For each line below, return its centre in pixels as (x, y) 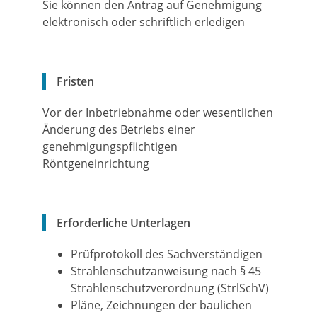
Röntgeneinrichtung (96, 163)
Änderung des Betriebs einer (119, 129)
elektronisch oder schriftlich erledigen (144, 22)
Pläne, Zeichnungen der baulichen (161, 305)
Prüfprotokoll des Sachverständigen (167, 254)
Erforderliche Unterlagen (123, 223)
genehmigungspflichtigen (110, 146)
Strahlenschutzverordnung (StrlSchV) (170, 288)
